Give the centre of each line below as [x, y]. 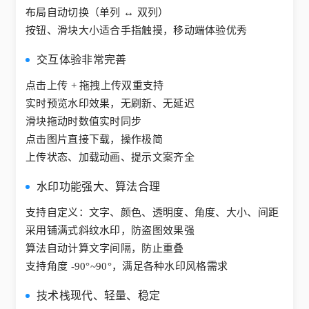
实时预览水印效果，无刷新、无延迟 [110, 104]
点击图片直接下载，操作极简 [94, 140]
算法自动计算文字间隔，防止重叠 [105, 249]
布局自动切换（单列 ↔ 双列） [97, 13]
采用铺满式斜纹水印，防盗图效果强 [110, 231]
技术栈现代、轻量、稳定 [99, 296]
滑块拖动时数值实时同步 [84, 122]
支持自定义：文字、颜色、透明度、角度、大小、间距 [152, 213]
